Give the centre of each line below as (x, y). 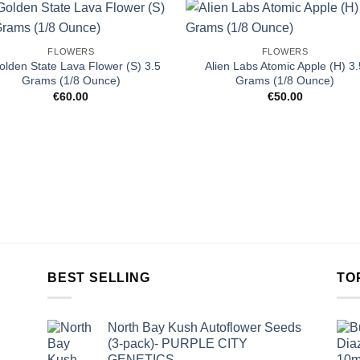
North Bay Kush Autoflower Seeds (205, 327)
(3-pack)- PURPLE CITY (178, 343)
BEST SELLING (99, 278)
